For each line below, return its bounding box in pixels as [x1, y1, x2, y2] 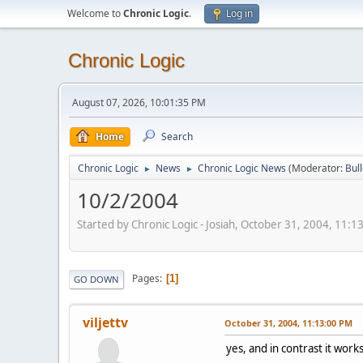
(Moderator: [288, 161, 345, 175]
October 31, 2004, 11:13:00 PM [224, 316, 352, 329]
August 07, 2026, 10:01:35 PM [72, 96, 206, 109]
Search [161, 130, 193, 143]
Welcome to [67, 6, 123, 20]
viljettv [83, 313, 128, 331]
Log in [226, 6, 253, 20]
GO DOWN [74, 272, 119, 285]
